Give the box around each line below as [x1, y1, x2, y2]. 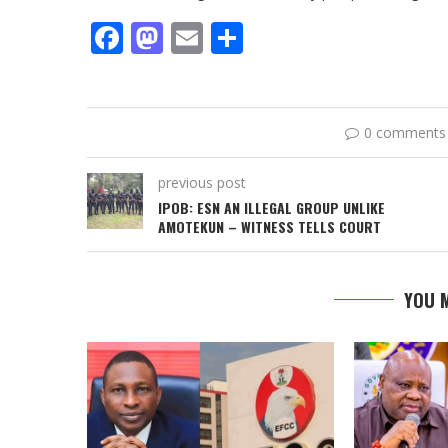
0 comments [363, 123, 446, 142]
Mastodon [163, 16, 314, 59]
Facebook [123, 16, 264, 59]
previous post [158, 173, 246, 192]
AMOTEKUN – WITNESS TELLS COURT [158, 216, 381, 237]
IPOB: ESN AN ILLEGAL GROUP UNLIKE [158, 197, 385, 218]
